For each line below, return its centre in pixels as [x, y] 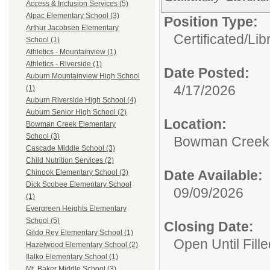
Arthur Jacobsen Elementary [72, 28]
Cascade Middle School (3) [71, 149]
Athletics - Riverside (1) [64, 64]
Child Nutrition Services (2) [70, 161]
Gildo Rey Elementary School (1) [80, 233]
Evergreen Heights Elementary [76, 209]
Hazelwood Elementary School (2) [82, 245]
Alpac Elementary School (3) [73, 16]
